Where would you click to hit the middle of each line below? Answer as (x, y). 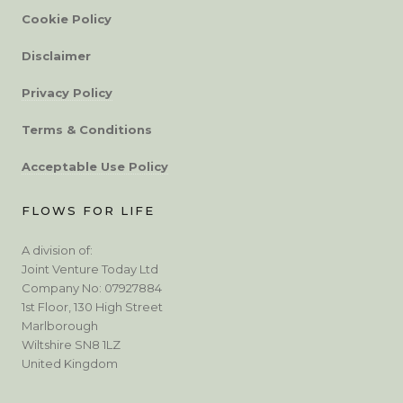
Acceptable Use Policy (95, 166)
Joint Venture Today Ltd (90, 269)
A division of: (57, 250)
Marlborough (60, 325)
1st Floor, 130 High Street (92, 306)
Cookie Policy (67, 18)
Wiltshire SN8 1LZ (71, 344)
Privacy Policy (67, 92)
